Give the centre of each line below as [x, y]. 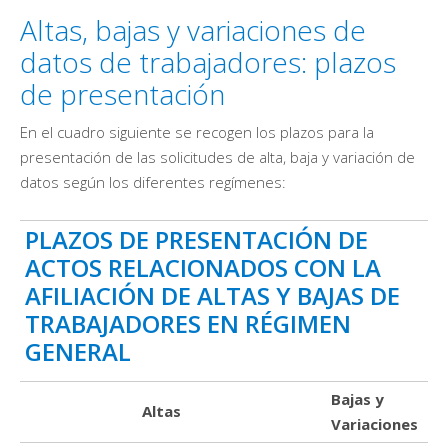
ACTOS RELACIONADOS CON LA [203, 268]
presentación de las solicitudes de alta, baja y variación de [217, 157]
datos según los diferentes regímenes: [153, 182]
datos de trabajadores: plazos [208, 62]
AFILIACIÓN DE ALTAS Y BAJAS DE [212, 296]
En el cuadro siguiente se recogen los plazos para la [197, 132]
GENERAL [78, 352]
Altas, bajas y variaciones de [193, 30]
